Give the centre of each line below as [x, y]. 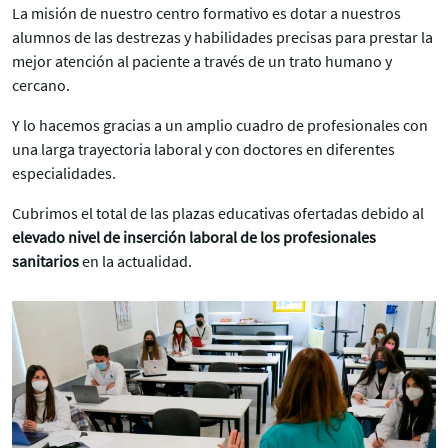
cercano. [41, 85]
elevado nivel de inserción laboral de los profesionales [194, 237]
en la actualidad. [135, 261]
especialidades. [64, 173]
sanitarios [45, 261]
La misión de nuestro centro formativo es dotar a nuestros [206, 13]
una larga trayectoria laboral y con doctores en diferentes [203, 149]
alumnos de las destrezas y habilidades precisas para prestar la [222, 37]
